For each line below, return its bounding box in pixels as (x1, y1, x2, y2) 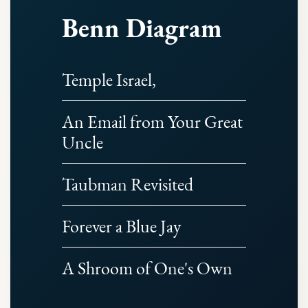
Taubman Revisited (62, 173, 193, 196)
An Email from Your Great (62, 110, 243, 133)
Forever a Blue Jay (62, 214, 181, 238)
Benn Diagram (62, 11, 222, 45)
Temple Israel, (62, 68, 156, 91)
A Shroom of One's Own (62, 256, 232, 280)
